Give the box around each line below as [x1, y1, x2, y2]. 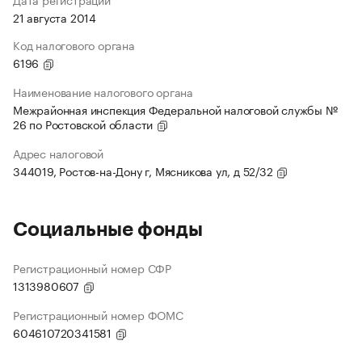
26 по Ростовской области [13, 115, 157, 133]
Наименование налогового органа [13, 82, 193, 101]
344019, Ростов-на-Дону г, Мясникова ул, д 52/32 [13, 162, 276, 180]
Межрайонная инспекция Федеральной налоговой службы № [13, 100, 338, 119]
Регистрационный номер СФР [13, 259, 171, 277]
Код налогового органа [13, 36, 135, 54]
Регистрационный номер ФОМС [13, 305, 183, 324]
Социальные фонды [13, 220, 203, 240]
